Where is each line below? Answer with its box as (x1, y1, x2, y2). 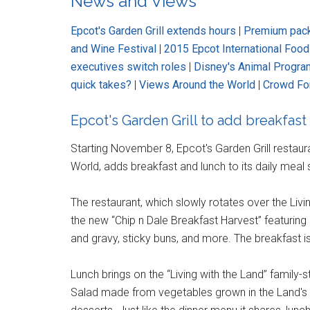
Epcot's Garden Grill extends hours (71, 24, 236, 37)
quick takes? (71, 77, 131, 91)
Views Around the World (139, 77, 255, 91)
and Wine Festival (71, 42, 156, 55)
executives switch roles (71, 60, 186, 73)
